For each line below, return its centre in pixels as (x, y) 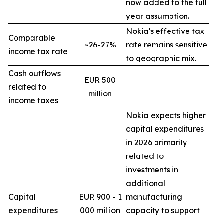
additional (146, 183)
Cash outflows (34, 73)
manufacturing (154, 197)
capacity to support (163, 210)
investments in (152, 170)
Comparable (32, 38)
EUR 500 (100, 80)
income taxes (33, 100)
